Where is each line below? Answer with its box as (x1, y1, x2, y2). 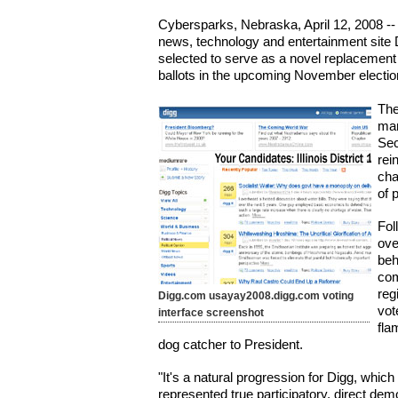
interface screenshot (158, 306, 265, 319)
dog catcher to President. (158, 337, 304, 353)
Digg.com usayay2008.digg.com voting (158, 289, 354, 302)
